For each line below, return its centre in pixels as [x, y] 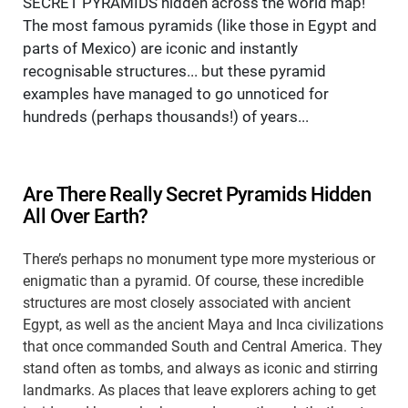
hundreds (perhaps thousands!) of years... [166, 117]
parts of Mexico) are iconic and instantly [160, 49]
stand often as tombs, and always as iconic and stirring [200, 369]
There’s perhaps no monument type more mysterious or [199, 260]
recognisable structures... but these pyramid [174, 71]
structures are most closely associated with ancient [187, 303]
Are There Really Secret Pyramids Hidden [197, 194]
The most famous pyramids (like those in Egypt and [200, 26]
